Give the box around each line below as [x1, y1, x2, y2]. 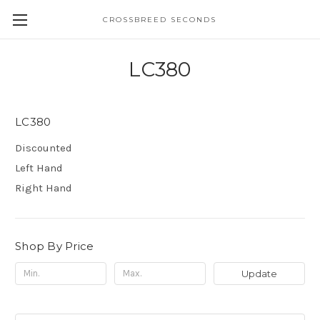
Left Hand [15, 161, 63, 174]
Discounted [15, 141, 72, 154]
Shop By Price [15, 239, 94, 253]
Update [241, 267, 277, 279]
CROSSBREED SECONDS [103, 15, 217, 24]
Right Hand [15, 181, 72, 194]
